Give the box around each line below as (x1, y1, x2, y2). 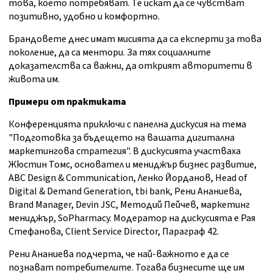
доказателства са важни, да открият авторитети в (9, 59, 252, 73)
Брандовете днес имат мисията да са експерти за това (9, 32, 261, 46)
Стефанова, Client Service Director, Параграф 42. (9, 225, 219, 239)
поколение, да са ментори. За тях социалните (9, 46, 211, 60)
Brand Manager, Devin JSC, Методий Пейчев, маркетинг (9, 198, 250, 212)
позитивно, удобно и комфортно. (9, 10, 160, 24)
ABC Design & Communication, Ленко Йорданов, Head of (9, 171, 247, 185)
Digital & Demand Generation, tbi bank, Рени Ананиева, (9, 185, 242, 199)
